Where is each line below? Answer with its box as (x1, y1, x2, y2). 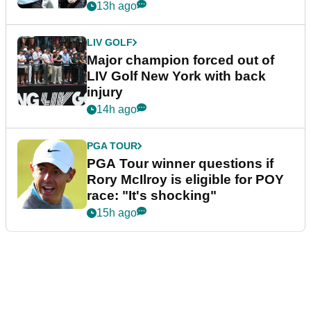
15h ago (96, 206, 137, 219)
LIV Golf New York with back (87, 68, 266, 83)
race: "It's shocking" (87, 187, 217, 203)
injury (87, 84, 123, 99)
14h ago (96, 103, 137, 115)
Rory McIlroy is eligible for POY (87, 171, 284, 187)
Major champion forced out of (87, 52, 274, 67)
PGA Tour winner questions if (87, 155, 274, 171)
